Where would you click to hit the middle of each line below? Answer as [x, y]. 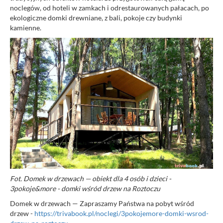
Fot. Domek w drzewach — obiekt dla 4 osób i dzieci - [91, 178]
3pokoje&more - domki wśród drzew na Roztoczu [85, 188]
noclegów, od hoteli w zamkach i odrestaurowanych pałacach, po [110, 8]
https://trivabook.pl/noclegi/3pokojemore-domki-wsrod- [121, 213]
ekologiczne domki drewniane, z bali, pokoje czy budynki [96, 18]
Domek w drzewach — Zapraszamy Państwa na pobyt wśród [102, 203]
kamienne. [26, 28]
